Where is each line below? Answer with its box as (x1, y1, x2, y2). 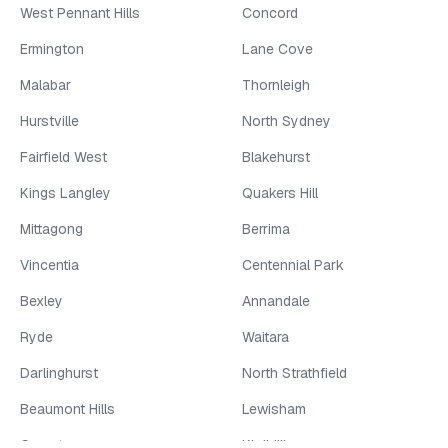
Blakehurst (242, 147, 310, 166)
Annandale (242, 291, 310, 310)
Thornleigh (242, 75, 310, 94)
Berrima (242, 219, 290, 238)
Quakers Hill (242, 183, 318, 202)
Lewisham (242, 399, 306, 418)
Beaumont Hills (20, 399, 115, 418)
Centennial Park (242, 255, 344, 274)
